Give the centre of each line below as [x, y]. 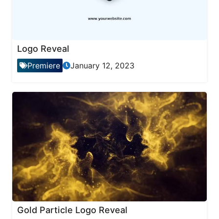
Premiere [44, 66]
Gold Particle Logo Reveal [72, 210]
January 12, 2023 [102, 66]
